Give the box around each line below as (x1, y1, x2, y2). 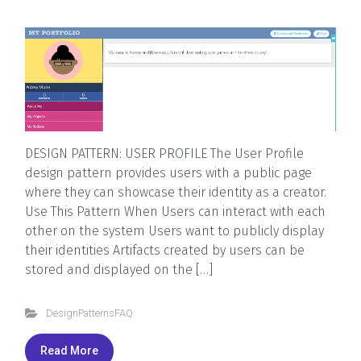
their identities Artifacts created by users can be (25, 242, 305, 258)
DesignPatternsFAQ (45, 306, 133, 319)
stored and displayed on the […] (25, 261, 213, 277)
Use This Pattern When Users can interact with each (25, 203, 326, 219)
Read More (40, 343, 98, 357)
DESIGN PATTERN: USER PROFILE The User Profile (25, 145, 304, 161)
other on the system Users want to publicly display (25, 222, 324, 239)
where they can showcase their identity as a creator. (25, 184, 326, 200)
